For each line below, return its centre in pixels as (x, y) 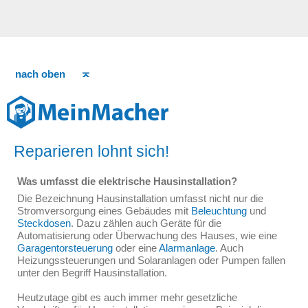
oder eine (136, 248)
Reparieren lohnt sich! (91, 151)
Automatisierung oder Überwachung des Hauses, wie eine (147, 235)
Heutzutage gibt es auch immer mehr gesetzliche (127, 297)
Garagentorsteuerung (65, 248)
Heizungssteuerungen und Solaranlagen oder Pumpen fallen (151, 260)
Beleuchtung (219, 211)
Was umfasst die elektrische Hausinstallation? (127, 181)
